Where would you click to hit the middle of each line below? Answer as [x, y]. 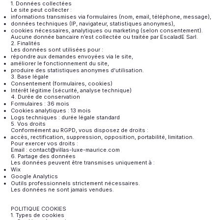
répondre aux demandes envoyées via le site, [72, 56]
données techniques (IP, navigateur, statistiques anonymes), [93, 23]
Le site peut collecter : [41, 10]
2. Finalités [26, 43]
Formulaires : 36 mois [40, 103]
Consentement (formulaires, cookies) [62, 83]
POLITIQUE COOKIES [39, 208]
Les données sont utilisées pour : [57, 49]
